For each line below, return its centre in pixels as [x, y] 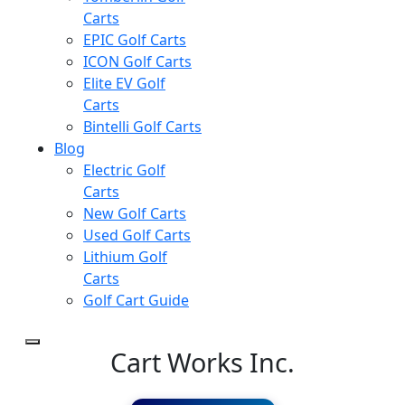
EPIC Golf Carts [135, 40]
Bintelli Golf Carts [142, 127]
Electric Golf [124, 170]
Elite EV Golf [124, 83]
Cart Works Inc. [202, 362]
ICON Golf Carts [137, 61]
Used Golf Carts [137, 235]
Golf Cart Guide [136, 300]
